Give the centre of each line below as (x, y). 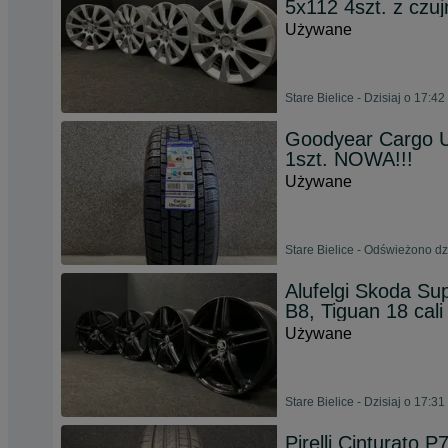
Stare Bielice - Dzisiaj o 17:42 (365, 98)
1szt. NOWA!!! (349, 159)
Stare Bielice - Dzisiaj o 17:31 (365, 402)
